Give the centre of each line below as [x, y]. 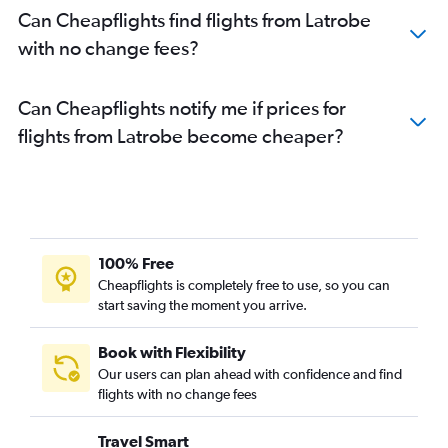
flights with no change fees [177, 394]
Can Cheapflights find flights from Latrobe [194, 19]
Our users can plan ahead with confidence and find [250, 374]
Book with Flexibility [172, 352]
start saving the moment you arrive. [202, 305]
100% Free [136, 263]
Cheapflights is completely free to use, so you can [244, 285]
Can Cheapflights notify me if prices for [182, 107]
